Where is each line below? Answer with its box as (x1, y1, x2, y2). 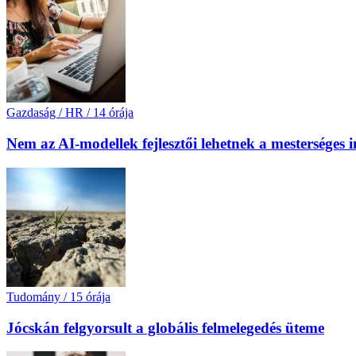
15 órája (70, 289, 110, 304)
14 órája (93, 106, 133, 120)
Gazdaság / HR (6, 106, 83, 120)
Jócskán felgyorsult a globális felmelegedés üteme (6, 319, 324, 336)
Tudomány (6, 289, 60, 304)
